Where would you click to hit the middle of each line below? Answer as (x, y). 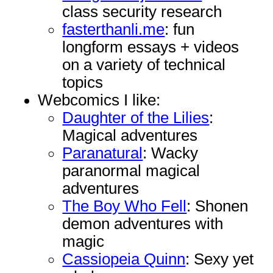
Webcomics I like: (99, 100)
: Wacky (171, 153)
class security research (142, 12)
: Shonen (218, 206)
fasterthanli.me (114, 30)
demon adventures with (143, 224)
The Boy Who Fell (125, 206)
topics (83, 83)
